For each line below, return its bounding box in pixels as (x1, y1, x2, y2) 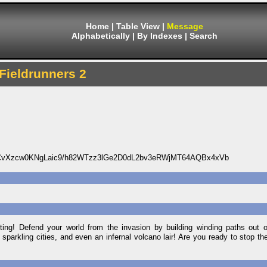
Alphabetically (72, 31, 130, 41)
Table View (116, 21, 160, 31)
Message (167, 21, 203, 31)
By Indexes (137, 31, 182, 41)
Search (190, 31, 218, 41)
